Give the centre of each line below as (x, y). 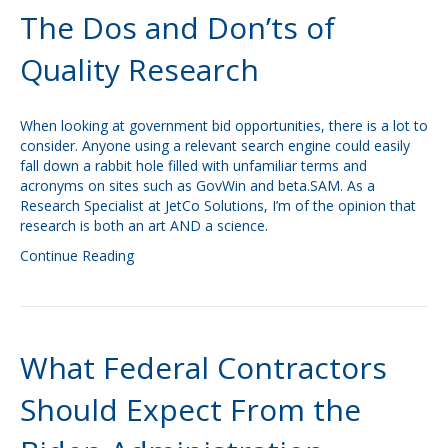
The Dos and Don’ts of (177, 27)
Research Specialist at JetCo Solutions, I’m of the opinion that (218, 205)
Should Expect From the (190, 409)
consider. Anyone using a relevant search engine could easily (215, 145)
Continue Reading (77, 255)
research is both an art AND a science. (144, 225)
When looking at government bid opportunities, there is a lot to (224, 125)
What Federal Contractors (203, 367)
